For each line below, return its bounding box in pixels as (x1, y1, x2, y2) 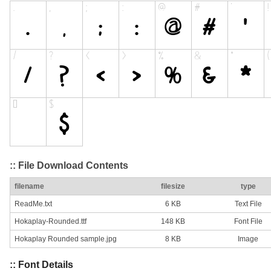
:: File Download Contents (10, 160, 128, 171)
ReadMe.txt (15, 200, 52, 209)
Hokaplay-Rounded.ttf (15, 217, 87, 226)
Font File (233, 217, 263, 226)
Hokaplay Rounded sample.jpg (15, 235, 117, 244)
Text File (234, 200, 262, 209)
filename (15, 182, 44, 191)
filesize (161, 182, 185, 191)
